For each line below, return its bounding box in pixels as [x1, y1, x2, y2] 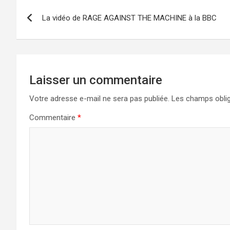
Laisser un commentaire [29, 73, 162, 87]
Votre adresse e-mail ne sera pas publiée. [29, 94, 169, 103]
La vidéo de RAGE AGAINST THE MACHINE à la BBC [42, 13, 217, 23]
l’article [16, 40, 70, 59]
